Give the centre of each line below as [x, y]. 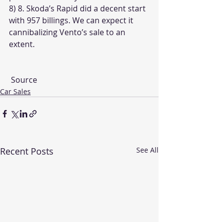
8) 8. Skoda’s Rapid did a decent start [78, 8]
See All [147, 150]
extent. [22, 44]
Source [24, 80]
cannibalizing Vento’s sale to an [68, 32]
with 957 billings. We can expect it [72, 20]
